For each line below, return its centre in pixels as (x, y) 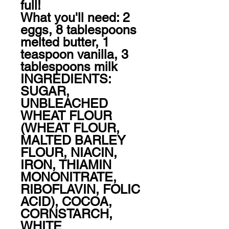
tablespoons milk (69, 66)
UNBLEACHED (64, 103)
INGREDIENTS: (66, 79)
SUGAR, (45, 91)
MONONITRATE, (68, 177)
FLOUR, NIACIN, (69, 152)
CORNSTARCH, (66, 214)
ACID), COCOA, (66, 201)
